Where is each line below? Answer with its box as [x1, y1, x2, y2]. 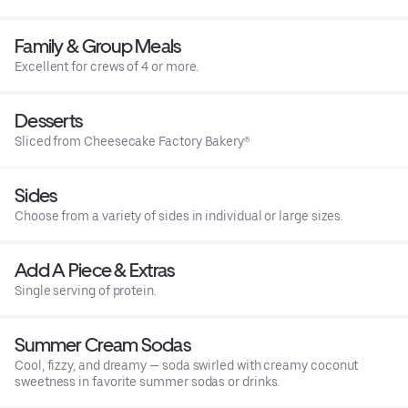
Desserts [15, 109, 83, 133]
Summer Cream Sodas [15, 333, 191, 357]
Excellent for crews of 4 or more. [15, 59, 199, 75]
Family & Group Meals [15, 35, 181, 58]
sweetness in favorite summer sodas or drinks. [15, 374, 280, 390]
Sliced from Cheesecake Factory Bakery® [15, 134, 250, 149]
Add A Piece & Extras [15, 259, 175, 282]
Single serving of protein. [15, 283, 157, 299]
